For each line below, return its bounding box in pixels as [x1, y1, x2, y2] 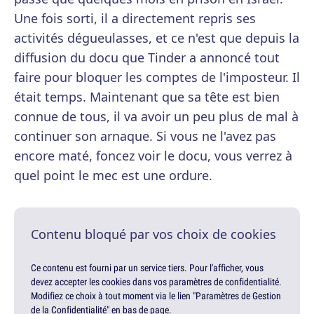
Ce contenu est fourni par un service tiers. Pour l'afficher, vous [31, 261, 264, 274]
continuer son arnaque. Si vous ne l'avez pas [14, 128, 276, 144]
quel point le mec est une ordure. [14, 167, 212, 184]
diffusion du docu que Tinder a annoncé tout [14, 49, 280, 66]
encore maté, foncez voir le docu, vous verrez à [14, 147, 292, 164]
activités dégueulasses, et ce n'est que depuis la [14, 29, 299, 46]
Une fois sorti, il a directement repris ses [14, 10, 256, 27]
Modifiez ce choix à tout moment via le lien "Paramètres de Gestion [31, 289, 281, 302]
